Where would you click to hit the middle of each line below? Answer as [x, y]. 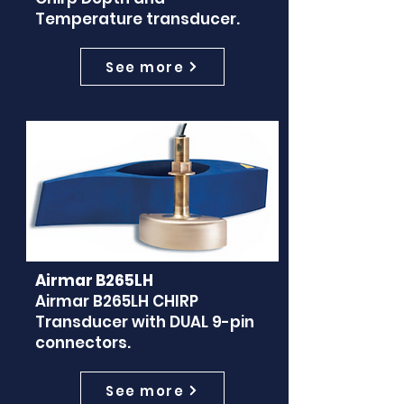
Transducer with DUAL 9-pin [144, 322]
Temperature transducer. [137, 19]
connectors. [83, 343]
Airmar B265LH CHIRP [116, 301]
